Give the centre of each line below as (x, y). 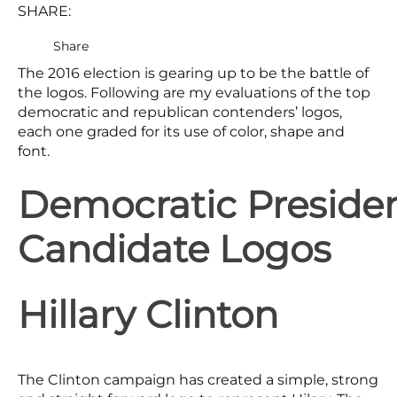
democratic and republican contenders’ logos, (180, 113)
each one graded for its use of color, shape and (181, 132)
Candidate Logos (175, 249)
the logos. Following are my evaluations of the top (194, 93)
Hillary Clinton (148, 315)
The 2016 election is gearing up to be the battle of (193, 74)
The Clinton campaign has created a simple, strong (198, 380)
